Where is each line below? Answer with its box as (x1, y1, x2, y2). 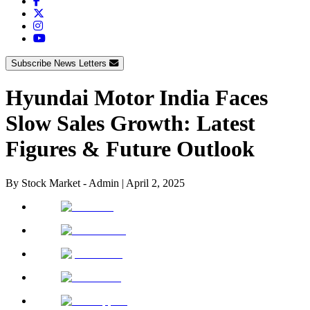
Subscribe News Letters (11, 57, 109, 69)
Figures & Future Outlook (6, 136, 255, 162)
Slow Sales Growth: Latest (6, 111, 255, 136)
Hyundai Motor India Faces (6, 85, 268, 111)
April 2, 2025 (126, 176, 185, 189)
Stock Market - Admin (21, 176, 119, 189)
